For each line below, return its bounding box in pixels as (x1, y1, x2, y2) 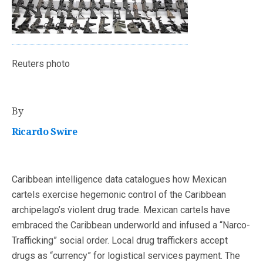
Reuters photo (12, 58, 70, 69)
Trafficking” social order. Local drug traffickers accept (12, 234, 228, 246)
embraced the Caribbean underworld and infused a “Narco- (12, 219, 250, 231)
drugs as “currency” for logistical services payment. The (12, 249, 240, 261)
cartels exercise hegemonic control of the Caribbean (12, 188, 226, 200)
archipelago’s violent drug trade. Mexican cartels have (12, 204, 230, 215)
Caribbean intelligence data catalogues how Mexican (12, 173, 227, 185)
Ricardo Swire (12, 126, 77, 137)
